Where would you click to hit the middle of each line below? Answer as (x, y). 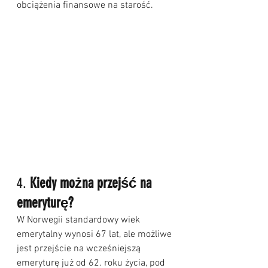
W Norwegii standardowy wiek (80, 220)
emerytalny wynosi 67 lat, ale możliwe (95, 235)
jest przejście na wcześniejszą (80, 249)
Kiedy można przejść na (92, 183)
